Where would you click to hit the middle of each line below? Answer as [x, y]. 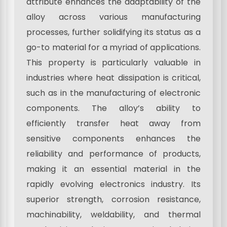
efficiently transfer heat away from [113, 123]
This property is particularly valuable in [113, 62]
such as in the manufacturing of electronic [113, 93]
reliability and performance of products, [113, 154]
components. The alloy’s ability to [113, 108]
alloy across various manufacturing [113, 17]
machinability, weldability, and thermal [113, 214]
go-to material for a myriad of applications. [113, 47]
